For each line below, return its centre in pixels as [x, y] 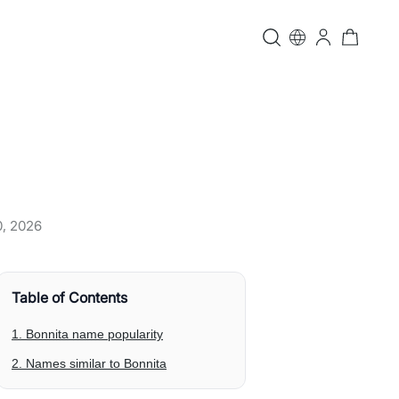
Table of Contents [69, 297]
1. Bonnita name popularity [87, 334]
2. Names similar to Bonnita [89, 363]
